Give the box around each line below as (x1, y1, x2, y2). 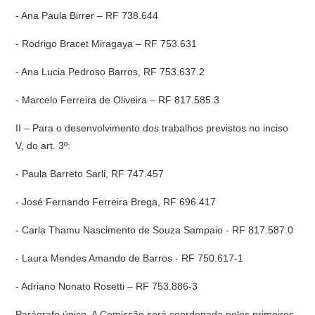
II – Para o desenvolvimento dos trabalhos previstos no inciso (15, 122, 289, 134)
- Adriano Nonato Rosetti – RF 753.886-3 (15, 281, 198, 292)
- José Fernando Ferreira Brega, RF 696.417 (15, 196, 217, 207)
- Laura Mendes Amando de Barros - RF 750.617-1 (15, 252, 244, 264)
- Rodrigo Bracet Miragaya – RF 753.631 (15, 38, 198, 49)
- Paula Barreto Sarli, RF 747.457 (15, 168, 165, 179)
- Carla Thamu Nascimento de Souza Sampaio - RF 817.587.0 (15, 224, 294, 236)
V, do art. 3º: (15, 140, 71, 151)
